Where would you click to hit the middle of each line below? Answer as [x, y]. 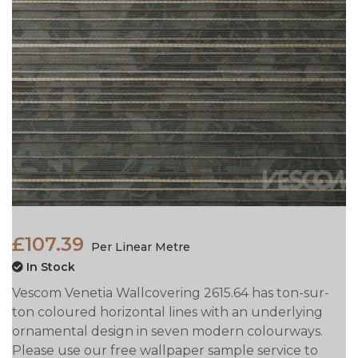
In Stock [49, 267]
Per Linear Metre [139, 247]
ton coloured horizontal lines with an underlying [167, 312]
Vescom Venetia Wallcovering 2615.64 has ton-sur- [171, 293]
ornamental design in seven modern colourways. [167, 332]
